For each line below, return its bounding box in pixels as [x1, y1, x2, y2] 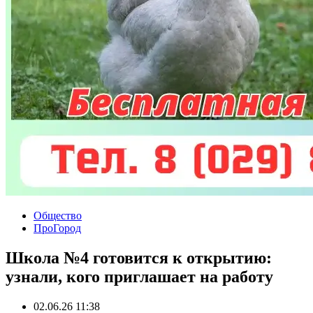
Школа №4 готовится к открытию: [6, 248, 272, 267]
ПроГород [34, 222, 81, 234]
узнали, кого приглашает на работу [6, 267, 273, 286]
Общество [34, 210, 82, 221]
